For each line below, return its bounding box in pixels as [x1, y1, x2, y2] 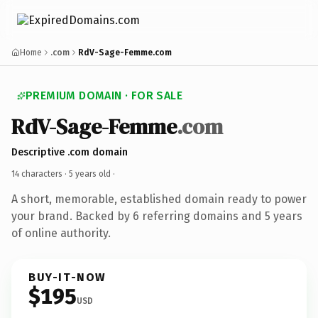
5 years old [69, 168, 111, 179]
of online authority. [11, 226, 111, 240]
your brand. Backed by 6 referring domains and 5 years [11, 209, 302, 223]
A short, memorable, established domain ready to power [11, 192, 307, 206]
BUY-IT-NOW [28, 270, 106, 284]
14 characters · [11, 168, 69, 179]
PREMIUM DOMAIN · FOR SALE [26, 89, 182, 102]
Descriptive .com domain [11, 146, 128, 158]
